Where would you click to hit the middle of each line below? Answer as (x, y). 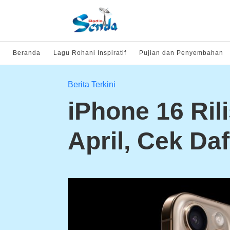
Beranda (27, 53)
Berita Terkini (92, 84)
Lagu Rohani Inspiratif (90, 53)
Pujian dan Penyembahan (181, 53)
